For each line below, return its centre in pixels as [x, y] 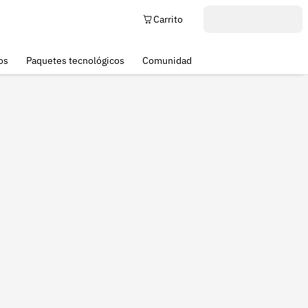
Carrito [168, 19]
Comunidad [167, 60]
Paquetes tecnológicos [75, 60]
